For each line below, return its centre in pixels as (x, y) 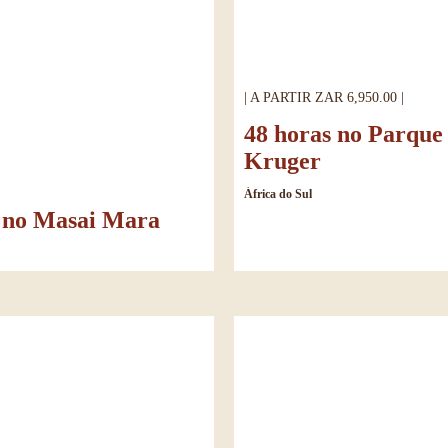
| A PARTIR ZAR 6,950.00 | (324, 97)
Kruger (282, 160)
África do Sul (278, 193)
